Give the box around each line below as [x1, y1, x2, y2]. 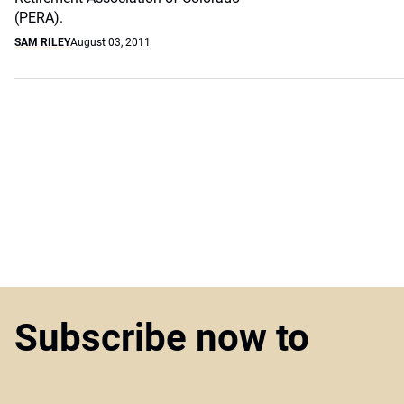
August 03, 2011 [70, 36, 151, 49]
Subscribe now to [14, 316, 309, 360]
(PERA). [14, 9, 63, 26]
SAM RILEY [14, 36, 70, 49]
